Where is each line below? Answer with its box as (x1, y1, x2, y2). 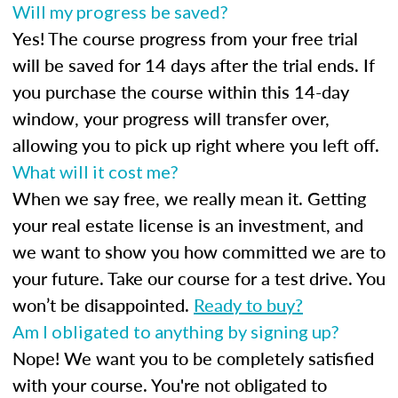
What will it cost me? (12, 160, 178, 182)
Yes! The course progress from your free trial (12, 25, 358, 51)
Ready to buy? (194, 291, 303, 317)
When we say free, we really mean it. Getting (12, 185, 366, 211)
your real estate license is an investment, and (12, 211, 363, 237)
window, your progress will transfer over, (12, 105, 330, 131)
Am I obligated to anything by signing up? (12, 320, 338, 342)
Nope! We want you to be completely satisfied (12, 345, 374, 370)
